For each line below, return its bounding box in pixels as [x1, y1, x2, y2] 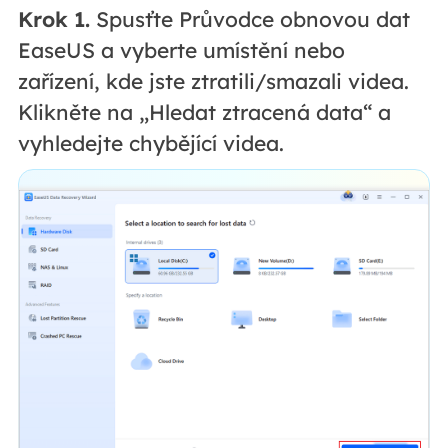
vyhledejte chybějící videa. [17, 130, 284, 157]
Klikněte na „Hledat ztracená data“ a [17, 99, 391, 126]
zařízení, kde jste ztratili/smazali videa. [17, 68, 409, 95]
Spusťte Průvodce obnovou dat [89, 6, 410, 33]
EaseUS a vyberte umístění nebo [17, 37, 345, 64]
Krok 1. [17, 6, 90, 33]
